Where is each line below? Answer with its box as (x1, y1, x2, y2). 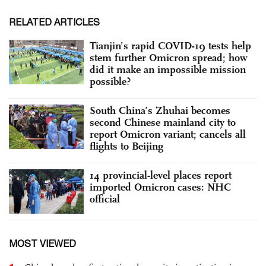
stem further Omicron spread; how (90, 50, 248, 64)
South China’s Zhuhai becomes (90, 103, 230, 117)
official (90, 192, 120, 205)
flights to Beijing (90, 139, 163, 153)
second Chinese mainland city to (90, 115, 236, 129)
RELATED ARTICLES (9, 16, 100, 27)
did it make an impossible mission (90, 62, 246, 76)
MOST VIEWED (9, 238, 76, 249)
